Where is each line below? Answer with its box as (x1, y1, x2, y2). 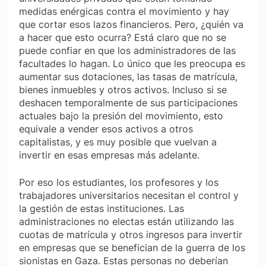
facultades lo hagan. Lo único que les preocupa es (19, 58, 245, 70)
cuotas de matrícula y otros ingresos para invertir (19, 229, 242, 241)
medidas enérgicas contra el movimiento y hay (19, 5, 229, 18)
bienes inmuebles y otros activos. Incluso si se (19, 84, 227, 96)
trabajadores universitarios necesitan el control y (19, 189, 239, 202)
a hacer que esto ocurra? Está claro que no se (19, 31, 226, 44)
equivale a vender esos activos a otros (19, 123, 193, 135)
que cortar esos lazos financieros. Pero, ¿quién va (19, 18, 243, 31)
